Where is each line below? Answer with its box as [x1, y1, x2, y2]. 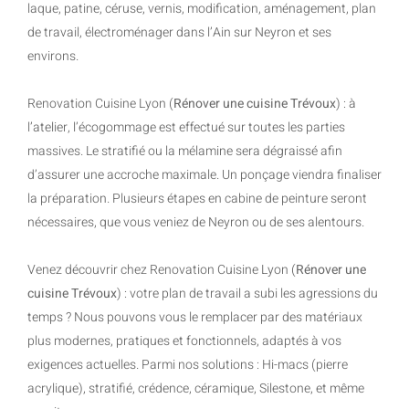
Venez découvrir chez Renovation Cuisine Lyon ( [27, 260, 296, 279]
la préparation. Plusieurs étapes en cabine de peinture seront [27, 189, 367, 208]
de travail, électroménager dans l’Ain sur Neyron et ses [27, 23, 331, 42]
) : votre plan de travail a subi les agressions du [117, 284, 378, 303]
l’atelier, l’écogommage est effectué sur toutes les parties [27, 118, 345, 137]
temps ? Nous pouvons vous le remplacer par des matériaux [27, 308, 362, 327]
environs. [27, 47, 79, 66]
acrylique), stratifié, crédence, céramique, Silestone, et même [27, 379, 364, 398]
